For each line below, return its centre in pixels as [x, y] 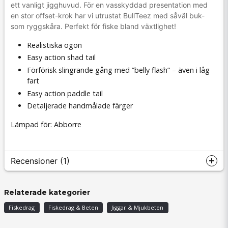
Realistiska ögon [54, 45]
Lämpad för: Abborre [46, 125]
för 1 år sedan [30, 199]
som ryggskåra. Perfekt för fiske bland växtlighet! [93, 26]
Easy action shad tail [61, 58]
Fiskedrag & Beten [73, 207]
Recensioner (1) [40, 161]
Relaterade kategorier [47, 192]
